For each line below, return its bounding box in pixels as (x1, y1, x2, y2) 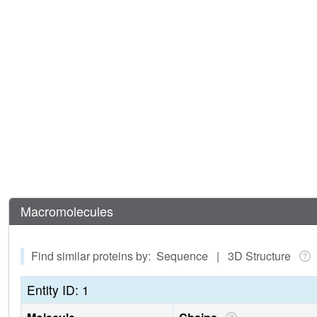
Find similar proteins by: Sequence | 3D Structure (31, 248, 296, 265)
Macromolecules (21, 202, 113, 221)
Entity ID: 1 (27, 281, 89, 299)
